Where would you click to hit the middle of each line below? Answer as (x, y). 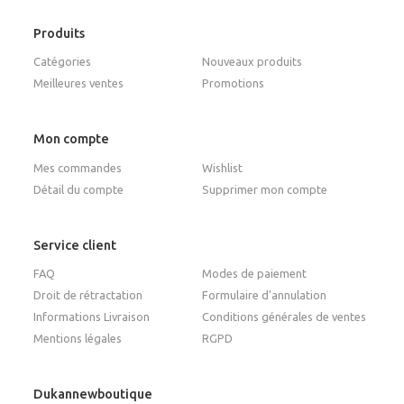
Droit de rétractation (88, 295)
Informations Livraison (92, 317)
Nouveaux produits (252, 62)
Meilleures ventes (79, 83)
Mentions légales (78, 339)
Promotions (233, 83)
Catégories (63, 62)
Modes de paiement (254, 274)
